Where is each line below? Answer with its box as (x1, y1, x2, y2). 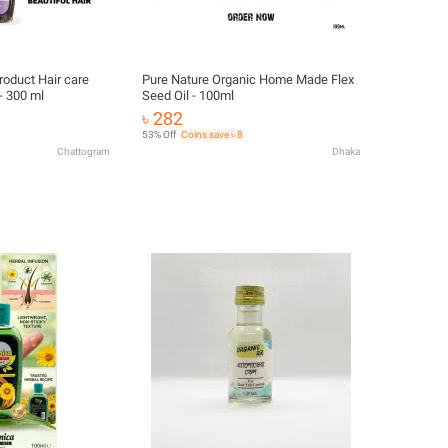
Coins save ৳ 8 (181, 129, 243, 140)
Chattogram (57, 146, 110, 157)
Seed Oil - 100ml (142, 88, 234, 103)
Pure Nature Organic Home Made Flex (142, 72, 354, 87)
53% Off (142, 129, 176, 140)
